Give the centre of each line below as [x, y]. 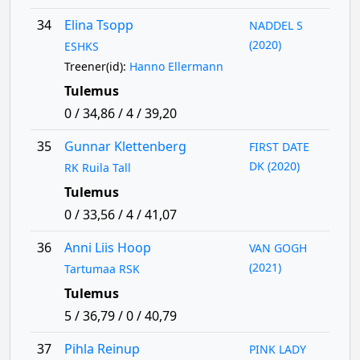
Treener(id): [96, 66]
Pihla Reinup [102, 349]
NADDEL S [276, 25]
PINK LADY [278, 349]
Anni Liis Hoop [107, 247]
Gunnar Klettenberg [125, 146]
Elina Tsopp [98, 25]
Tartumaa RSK [102, 269]
